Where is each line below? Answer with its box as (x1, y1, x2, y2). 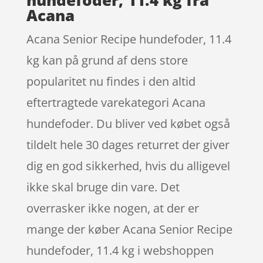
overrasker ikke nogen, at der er (26, 200, 199, 216)
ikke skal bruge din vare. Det (26, 178, 180, 195)
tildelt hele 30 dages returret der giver (26, 136, 230, 153)
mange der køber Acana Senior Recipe (26, 221, 232, 237)
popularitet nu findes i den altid (26, 73, 195, 89)
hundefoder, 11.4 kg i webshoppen (26, 242, 214, 258)
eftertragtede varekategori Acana (26, 94, 205, 110)
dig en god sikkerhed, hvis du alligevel (26, 157, 230, 174)
